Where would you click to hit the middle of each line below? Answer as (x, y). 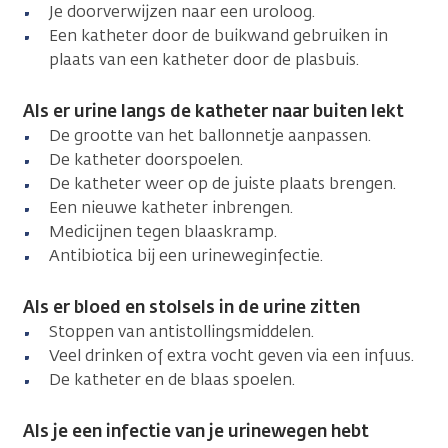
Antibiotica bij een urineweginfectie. (186, 255)
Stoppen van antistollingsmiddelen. (183, 331)
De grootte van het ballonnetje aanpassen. (212, 135)
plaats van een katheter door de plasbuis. (206, 59)
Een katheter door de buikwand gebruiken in (218, 35)
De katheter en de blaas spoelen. (176, 379)
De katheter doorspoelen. (148, 159)
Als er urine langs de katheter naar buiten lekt (215, 110)
